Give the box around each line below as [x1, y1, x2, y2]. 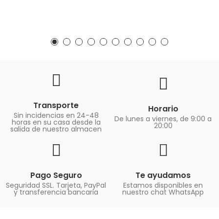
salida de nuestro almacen [10, 124, 102, 134]
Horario [148, 103, 178, 114]
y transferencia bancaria [14, 187, 98, 197]
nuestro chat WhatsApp [122, 187, 204, 197]
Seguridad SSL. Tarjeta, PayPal [6, 180, 106, 190]
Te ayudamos [135, 169, 191, 181]
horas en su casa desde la [11, 117, 101, 127]
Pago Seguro [30, 169, 82, 181]
